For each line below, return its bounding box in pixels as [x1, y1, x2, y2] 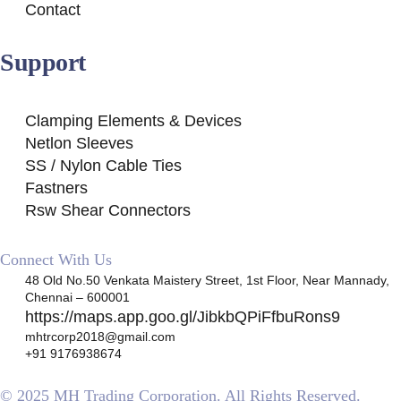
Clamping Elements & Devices [24, 111, 242, 130]
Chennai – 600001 [24, 289, 130, 304]
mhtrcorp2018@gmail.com [24, 328, 175, 344]
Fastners [24, 178, 88, 197]
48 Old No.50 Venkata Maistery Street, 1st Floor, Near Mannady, [24, 272, 389, 287]
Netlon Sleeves [24, 133, 133, 152]
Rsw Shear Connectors [24, 200, 191, 219]
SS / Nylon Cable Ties [24, 156, 182, 175]
